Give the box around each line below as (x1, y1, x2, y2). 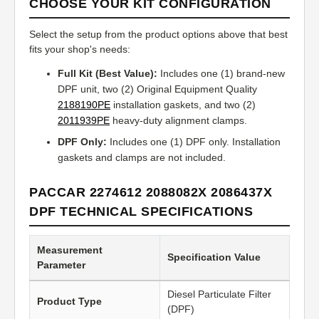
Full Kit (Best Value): (58, 68, 157, 80)
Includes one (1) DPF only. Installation (107, 136, 281, 148)
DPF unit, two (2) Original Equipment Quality (58, 83, 257, 95)
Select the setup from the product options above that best (29, 28, 288, 41)
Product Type (37, 296, 102, 308)
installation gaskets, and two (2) (110, 99, 256, 111)
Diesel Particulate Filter (167, 288, 271, 300)
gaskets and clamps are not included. (58, 152, 226, 164)
